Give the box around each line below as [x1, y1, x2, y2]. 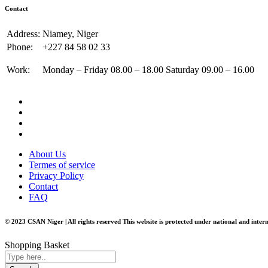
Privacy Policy [29, 170, 84, 181]
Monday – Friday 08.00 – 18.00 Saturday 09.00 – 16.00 [42, 64, 254, 75]
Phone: [7, 41, 33, 52]
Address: [7, 28, 40, 39]
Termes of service [29, 159, 95, 170]
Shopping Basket [5, 239, 69, 250]
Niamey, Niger [42, 28, 98, 39]
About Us [29, 148, 66, 159]
